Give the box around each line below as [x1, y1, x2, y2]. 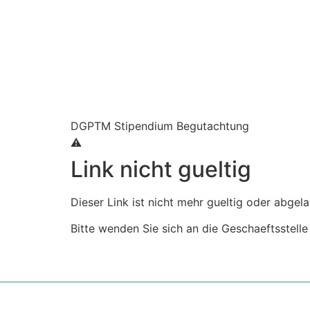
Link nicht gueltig [71, 156, 251, 183]
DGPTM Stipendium [71, 119, 173, 133]
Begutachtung [176, 119, 249, 133]
